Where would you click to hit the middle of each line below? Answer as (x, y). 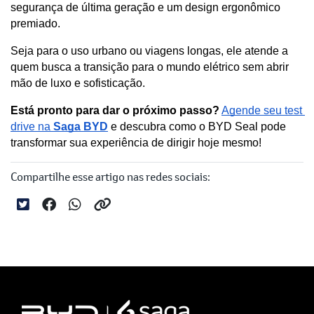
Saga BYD (81, 126)
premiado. (37, 23)
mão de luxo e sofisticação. (78, 83)
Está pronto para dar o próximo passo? (115, 110)
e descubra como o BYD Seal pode (197, 126)
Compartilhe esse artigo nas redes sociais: (110, 176)
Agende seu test (262, 110)
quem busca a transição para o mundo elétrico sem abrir (150, 67)
